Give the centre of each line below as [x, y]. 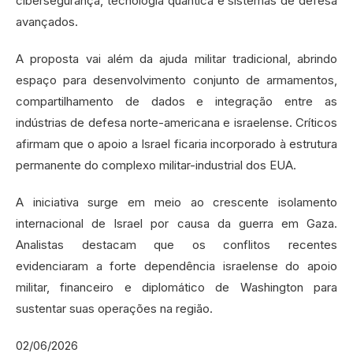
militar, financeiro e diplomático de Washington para [176, 287]
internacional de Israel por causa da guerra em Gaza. [176, 223]
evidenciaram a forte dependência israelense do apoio [176, 266]
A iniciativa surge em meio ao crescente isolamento [176, 202]
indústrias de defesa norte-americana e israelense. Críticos [176, 122]
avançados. [47, 21]
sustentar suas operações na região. [114, 308]
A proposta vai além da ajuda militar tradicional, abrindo [176, 58]
